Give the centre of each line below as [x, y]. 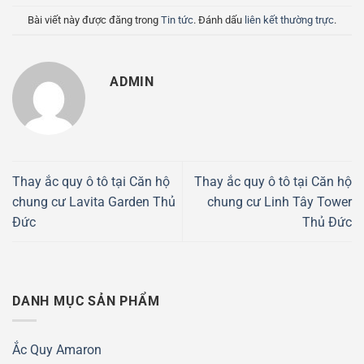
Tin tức [177, 19]
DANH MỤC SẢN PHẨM [86, 301]
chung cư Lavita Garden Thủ [94, 201]
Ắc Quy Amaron [57, 350]
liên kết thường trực [289, 19]
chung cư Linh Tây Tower [279, 201]
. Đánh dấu [219, 19]
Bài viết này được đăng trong [94, 19]
